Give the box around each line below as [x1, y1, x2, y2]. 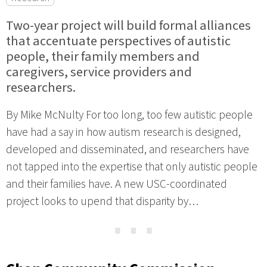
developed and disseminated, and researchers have [6, 141, 249, 159]
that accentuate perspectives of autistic [6, 31, 231, 51]
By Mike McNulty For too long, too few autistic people [6, 107, 253, 124]
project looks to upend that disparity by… [6, 193, 198, 210]
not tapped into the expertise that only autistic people [6, 159, 257, 176]
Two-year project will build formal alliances [6, 15, 251, 35]
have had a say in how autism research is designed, [6, 124, 241, 141]
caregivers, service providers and [6, 62, 192, 82]
